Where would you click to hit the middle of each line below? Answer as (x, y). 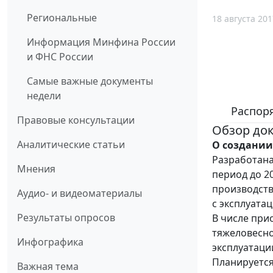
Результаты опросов (66, 217)
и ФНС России (60, 56)
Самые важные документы (90, 81)
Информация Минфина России (101, 42)
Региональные (62, 17)
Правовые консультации (76, 120)
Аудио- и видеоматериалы (80, 193)
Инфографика (50, 242)
